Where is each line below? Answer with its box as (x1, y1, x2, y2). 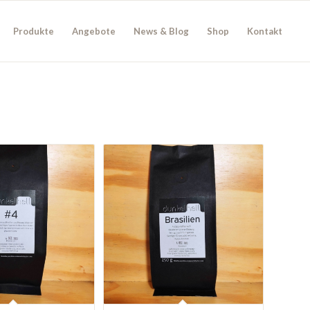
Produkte (13, 26, 55, 37)
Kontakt (247, 26, 283, 37)
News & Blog (134, 26, 190, 37)
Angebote (72, 26, 116, 37)
